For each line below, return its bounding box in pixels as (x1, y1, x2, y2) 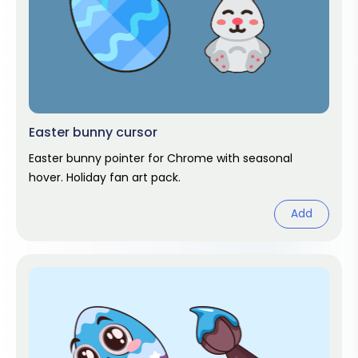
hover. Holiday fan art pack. (29, 169, 181, 185)
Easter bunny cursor (29, 123, 157, 141)
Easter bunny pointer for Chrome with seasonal (29, 150, 292, 166)
